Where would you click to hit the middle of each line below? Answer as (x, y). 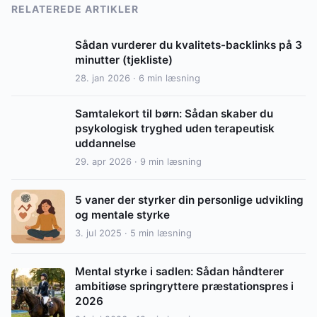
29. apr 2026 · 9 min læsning (138, 161)
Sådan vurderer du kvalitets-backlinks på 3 (189, 45)
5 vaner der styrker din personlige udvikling (189, 200)
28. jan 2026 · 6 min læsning (138, 77)
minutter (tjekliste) (124, 59)
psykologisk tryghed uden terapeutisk (175, 128)
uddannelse (105, 143)
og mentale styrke (122, 214)
